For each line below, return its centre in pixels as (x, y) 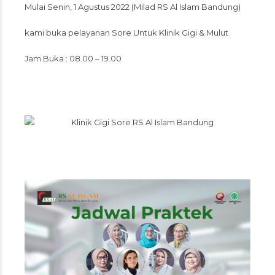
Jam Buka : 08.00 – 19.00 (73, 58)
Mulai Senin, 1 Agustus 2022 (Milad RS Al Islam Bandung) (133, 7)
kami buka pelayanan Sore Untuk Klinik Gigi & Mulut (126, 33)
